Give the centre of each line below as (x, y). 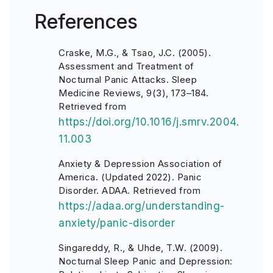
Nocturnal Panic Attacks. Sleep (128, 80)
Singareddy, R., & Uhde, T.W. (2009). (140, 248)
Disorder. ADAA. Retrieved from (129, 190)
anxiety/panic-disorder (117, 223)
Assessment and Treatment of (126, 66)
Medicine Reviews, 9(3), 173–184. (133, 93)
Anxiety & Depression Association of (140, 164)
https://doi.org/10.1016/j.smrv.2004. (149, 122)
